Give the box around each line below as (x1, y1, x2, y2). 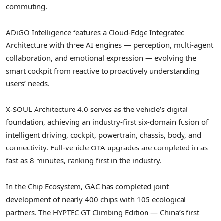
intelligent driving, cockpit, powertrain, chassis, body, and (6, 130, 201, 140)
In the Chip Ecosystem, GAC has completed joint (6, 181, 169, 191)
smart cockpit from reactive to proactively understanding (6, 66, 199, 76)
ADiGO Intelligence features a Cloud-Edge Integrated (6, 27, 185, 37)
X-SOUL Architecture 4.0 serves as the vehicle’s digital (6, 104, 188, 114)
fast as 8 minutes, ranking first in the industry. (6, 155, 162, 166)
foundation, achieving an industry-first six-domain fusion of (6, 117, 208, 127)
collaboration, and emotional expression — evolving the (6, 53, 196, 63)
